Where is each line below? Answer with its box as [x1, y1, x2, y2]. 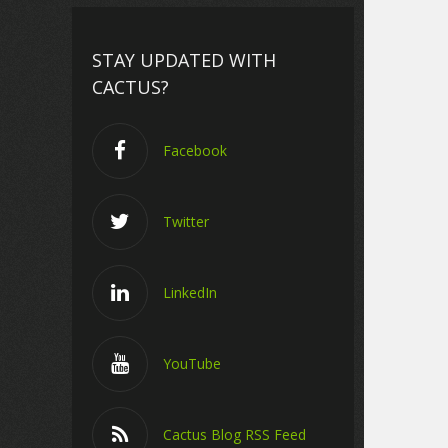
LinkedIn [163, 282, 217, 302]
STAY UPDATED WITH [92, 48, 276, 73]
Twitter [163, 211, 209, 231]
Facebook [163, 140, 227, 160]
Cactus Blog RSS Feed [163, 424, 306, 444]
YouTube [163, 353, 221, 373]
